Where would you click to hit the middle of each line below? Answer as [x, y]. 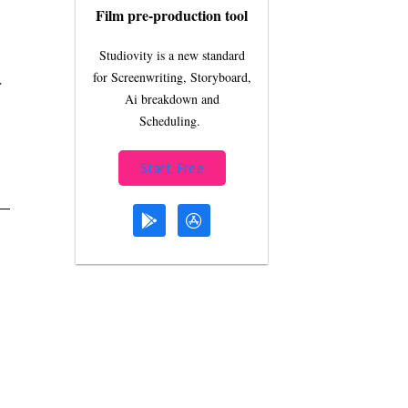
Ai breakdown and [172, 98]
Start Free [172, 168]
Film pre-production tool [172, 15]
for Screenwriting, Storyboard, [172, 76]
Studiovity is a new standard [172, 55]
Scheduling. [172, 120]
